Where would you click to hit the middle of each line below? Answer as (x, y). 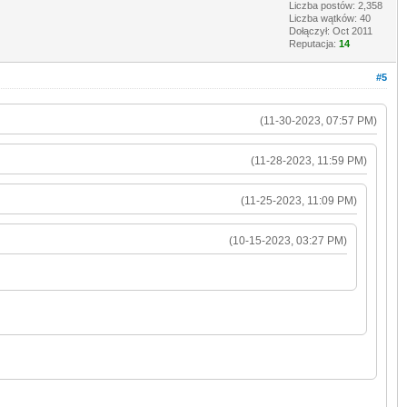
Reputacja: (314, 43)
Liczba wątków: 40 (330, 18)
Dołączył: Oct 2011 (331, 30)
